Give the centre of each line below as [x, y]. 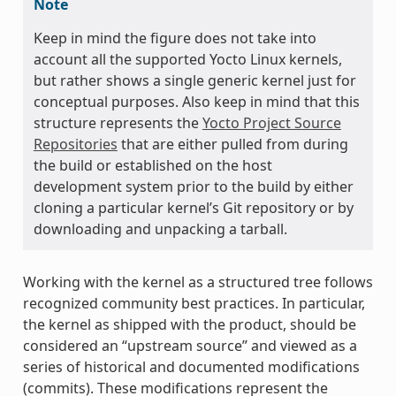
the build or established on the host [152, 165]
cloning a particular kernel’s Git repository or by [193, 207]
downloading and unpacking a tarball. [160, 228]
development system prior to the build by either [193, 186]
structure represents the [118, 122]
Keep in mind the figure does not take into [175, 38]
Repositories [75, 144]
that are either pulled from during [232, 144]
